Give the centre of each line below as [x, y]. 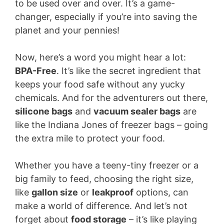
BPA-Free [36, 71]
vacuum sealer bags [137, 111]
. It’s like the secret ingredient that [129, 71]
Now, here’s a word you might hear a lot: [100, 57]
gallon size [55, 192]
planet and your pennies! [67, 30]
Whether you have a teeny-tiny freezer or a [107, 165]
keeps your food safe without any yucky [100, 84]
